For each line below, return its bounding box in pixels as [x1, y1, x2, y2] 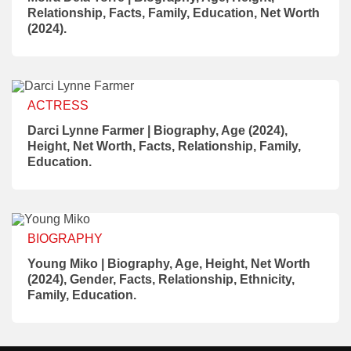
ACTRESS [27, 98, 89, 112]
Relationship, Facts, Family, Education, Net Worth [27, 5, 320, 20]
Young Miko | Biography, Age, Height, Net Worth [27, 256, 310, 270]
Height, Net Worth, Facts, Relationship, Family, [27, 139, 301, 153]
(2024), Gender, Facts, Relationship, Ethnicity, [27, 272, 295, 286]
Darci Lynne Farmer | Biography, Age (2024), [27, 123, 288, 137]
